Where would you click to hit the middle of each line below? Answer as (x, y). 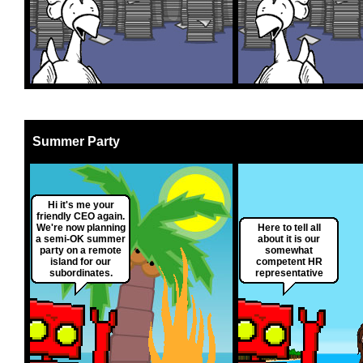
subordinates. (81, 273)
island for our (81, 262)
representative (289, 273)
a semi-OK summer (81, 239)
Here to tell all (289, 228)
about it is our (289, 239)
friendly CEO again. (81, 217)
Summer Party (76, 142)
